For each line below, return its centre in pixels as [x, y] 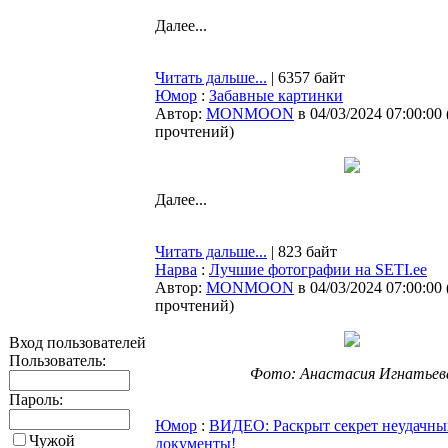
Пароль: [36, 399]
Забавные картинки [276, 95]
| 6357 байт [306, 77]
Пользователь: [57, 360]
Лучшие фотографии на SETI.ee [318, 269]
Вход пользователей [77, 342]
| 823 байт [302, 251]
